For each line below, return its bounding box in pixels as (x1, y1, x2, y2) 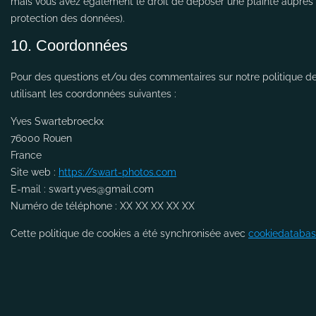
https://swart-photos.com (59, 166, 176, 178)
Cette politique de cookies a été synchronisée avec (11, 228, 248, 239)
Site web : (11, 166, 59, 178)
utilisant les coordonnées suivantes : (11, 88, 176, 99)
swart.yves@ (49, 183, 105, 195)
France (11, 150, 42, 161)
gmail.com (105, 183, 154, 195)
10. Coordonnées (11, 37, 128, 54)
